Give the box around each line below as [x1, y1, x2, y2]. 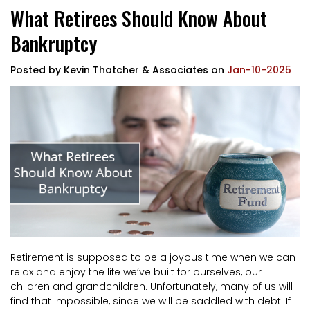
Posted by [10, 63, 61, 77]
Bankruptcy [10, 29, 97, 57]
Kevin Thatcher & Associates [64, 63, 208, 77]
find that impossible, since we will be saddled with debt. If [10, 293, 291, 308]
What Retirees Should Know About [10, 4, 267, 33]
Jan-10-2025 [227, 63, 291, 77]
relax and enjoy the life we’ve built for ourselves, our [10, 264, 262, 279]
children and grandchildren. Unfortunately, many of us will [10, 279, 293, 293]
